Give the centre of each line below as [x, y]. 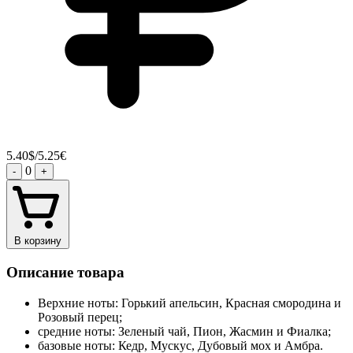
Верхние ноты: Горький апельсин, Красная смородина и [190, 303]
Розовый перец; [82, 317]
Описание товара [65, 273]
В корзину [38, 241]
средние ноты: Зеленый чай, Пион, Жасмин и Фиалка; [186, 331]
